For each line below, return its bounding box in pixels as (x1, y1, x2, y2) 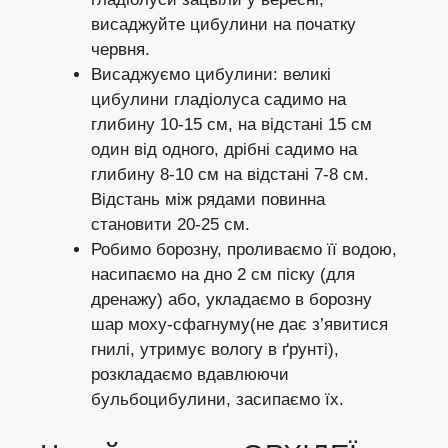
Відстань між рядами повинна (91, 190, 325, 210)
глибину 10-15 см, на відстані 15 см (91, 115, 372, 135)
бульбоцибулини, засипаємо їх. (91, 390, 344, 410)
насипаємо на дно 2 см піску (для (91, 265, 355, 285)
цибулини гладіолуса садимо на (91, 90, 346, 110)
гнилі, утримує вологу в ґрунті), (91, 340, 339, 360)
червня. (91, 40, 150, 60)
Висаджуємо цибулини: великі (91, 65, 331, 85)
